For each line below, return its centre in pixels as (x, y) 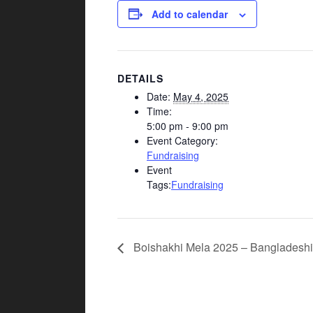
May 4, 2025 (201, 96)
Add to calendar (190, 14)
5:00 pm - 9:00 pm (188, 125)
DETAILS (140, 78)
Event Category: (182, 140)
